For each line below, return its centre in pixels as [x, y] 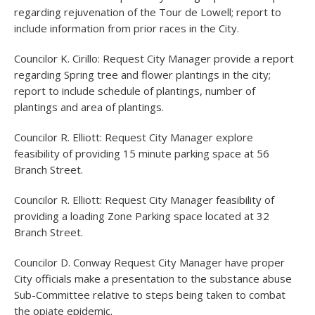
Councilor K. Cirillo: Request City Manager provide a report [154, 58]
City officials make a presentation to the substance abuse [153, 278]
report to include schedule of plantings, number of [135, 91]
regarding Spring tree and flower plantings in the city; [142, 75]
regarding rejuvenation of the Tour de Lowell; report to [148, 12]
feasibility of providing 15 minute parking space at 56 [142, 153]
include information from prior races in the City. [127, 28]
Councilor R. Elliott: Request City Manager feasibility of [144, 200]
